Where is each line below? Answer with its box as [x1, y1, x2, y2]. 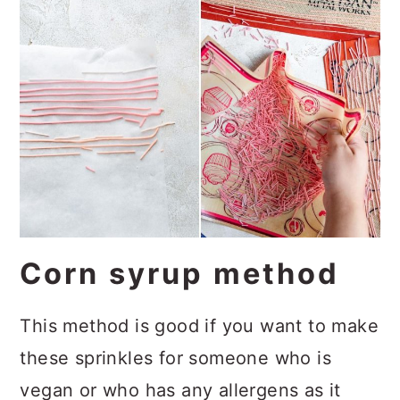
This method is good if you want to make [20, 314, 379, 337]
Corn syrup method [20, 255, 340, 291]
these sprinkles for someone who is [20, 346, 331, 369]
